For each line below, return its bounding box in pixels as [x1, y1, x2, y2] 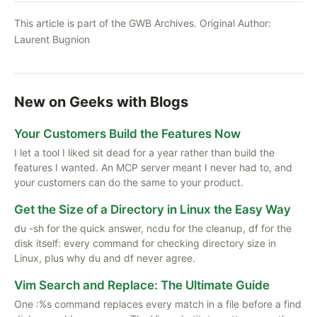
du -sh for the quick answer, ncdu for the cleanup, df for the [14, 222, 292, 234]
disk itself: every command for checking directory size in [14, 237, 276, 249]
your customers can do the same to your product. [14, 176, 243, 188]
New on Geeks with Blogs [14, 93, 188, 110]
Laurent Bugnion [14, 33, 90, 45]
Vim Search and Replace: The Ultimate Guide [14, 278, 270, 292]
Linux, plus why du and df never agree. [14, 252, 195, 264]
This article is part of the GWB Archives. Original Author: [14, 17, 271, 29]
